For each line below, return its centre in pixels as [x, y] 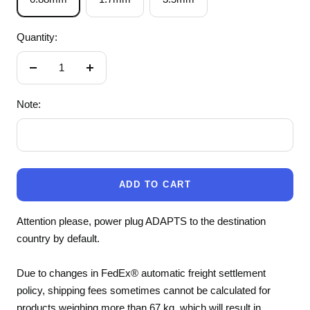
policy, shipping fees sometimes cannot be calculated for [144, 291]
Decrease [54, 75]
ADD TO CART [155, 185]
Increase [109, 75]
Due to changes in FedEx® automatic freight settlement [141, 273]
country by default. [58, 239]
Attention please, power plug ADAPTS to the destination [141, 221]
